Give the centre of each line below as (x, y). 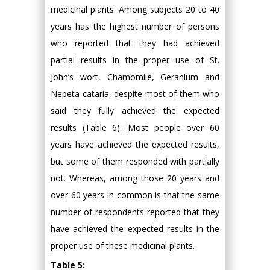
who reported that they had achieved (135, 43)
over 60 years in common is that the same (135, 195)
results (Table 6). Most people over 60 (135, 128)
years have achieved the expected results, (135, 145)
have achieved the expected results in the (135, 229)
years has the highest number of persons (135, 27)
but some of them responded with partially (135, 162)
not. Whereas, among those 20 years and (135, 178)
